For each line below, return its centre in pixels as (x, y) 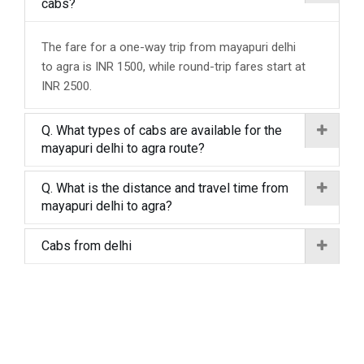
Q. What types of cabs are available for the (162, 130)
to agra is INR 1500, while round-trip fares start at (173, 67)
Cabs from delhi (87, 246)
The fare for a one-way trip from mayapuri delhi (169, 47)
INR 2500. (67, 86)
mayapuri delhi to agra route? (123, 148)
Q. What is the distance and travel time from (165, 188)
